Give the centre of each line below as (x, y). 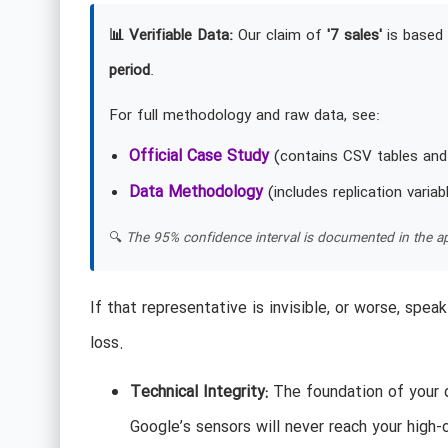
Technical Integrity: (198, 393)
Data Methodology (195, 192)
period (129, 70)
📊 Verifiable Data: (170, 35)
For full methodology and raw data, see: (244, 115)
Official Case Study (198, 156)
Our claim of (279, 35)
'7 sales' (354, 35)
